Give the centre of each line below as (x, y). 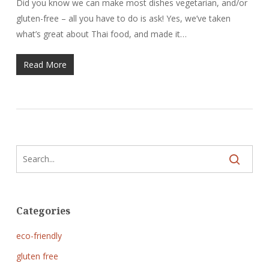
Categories (43, 211)
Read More (45, 65)
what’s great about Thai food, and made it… (101, 34)
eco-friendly (39, 236)
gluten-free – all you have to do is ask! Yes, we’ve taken (123, 18)
